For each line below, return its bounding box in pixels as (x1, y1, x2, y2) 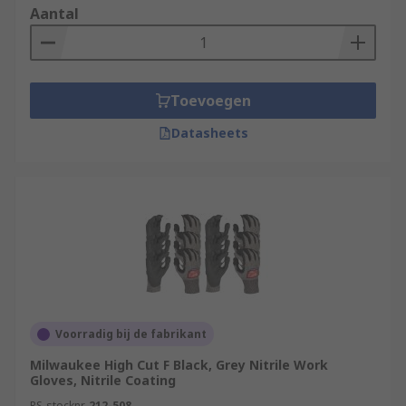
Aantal (30, 4, 79, 24)
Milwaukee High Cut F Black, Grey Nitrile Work (30, 356, 328, 373)
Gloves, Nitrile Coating (30, 372, 176, 389)
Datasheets (170, 124, 248, 141)
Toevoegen (169, 91, 251, 111)
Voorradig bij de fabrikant (55, 326, 207, 342)
